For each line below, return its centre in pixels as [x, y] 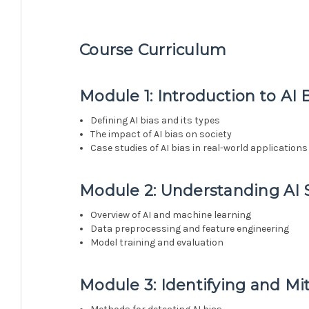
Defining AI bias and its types [156, 120]
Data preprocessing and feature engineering [190, 228]
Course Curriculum [153, 50]
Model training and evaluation [157, 242]
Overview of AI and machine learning [171, 215]
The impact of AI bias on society [161, 134]
